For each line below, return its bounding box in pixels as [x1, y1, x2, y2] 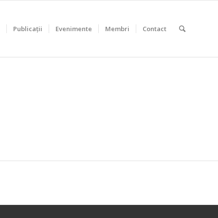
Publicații [13, 24, 42, 33]
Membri [105, 24, 129, 33]
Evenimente [55, 24, 92, 33]
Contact [143, 24, 166, 33]
